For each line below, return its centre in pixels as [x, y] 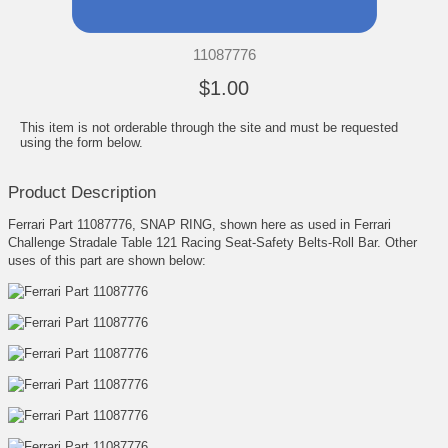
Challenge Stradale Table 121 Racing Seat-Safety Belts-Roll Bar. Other [212, 242]
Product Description [82, 192]
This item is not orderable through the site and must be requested [209, 127]
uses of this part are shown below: [107, 260]
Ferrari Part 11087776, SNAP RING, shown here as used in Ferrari [199, 224]
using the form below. [81, 142]
